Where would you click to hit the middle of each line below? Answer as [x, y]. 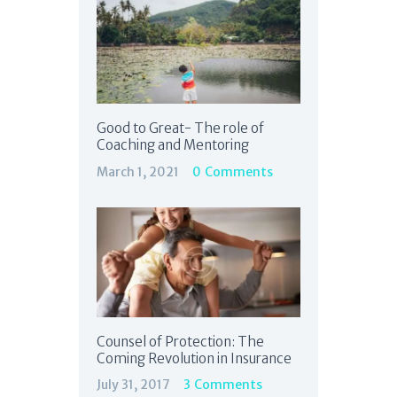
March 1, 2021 [138, 171]
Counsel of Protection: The [180, 341]
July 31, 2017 [133, 385]
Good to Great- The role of [180, 128]
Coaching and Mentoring [173, 145]
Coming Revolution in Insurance [194, 358]
